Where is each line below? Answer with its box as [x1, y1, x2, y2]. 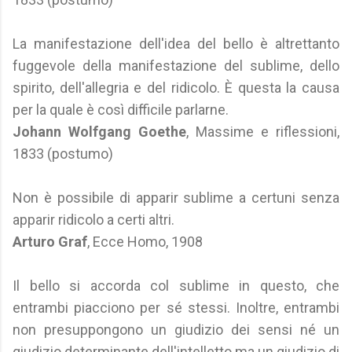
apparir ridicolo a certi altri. [13, 211, 174, 228]
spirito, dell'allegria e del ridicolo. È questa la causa [13, 79, 339, 96]
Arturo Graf [13, 233, 87, 250]
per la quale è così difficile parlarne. [13, 101, 229, 118]
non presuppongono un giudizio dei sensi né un [13, 321, 339, 338]
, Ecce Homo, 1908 [87, 233, 203, 250]
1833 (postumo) [13, 145, 113, 162]
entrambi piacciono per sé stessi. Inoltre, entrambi [13, 299, 339, 316]
